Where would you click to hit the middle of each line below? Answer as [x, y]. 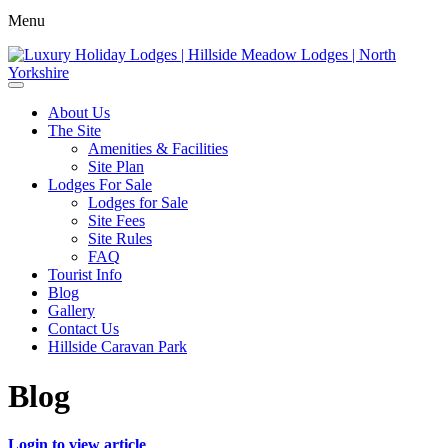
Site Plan [116, 167]
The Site [74, 131]
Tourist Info [85, 275]
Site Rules [120, 239]
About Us [79, 113]
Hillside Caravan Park [117, 347]
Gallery [71, 311]
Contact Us [83, 329]
